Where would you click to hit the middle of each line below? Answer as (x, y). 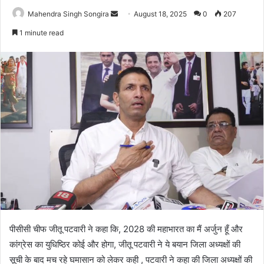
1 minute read (41, 32)
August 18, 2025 (160, 14)
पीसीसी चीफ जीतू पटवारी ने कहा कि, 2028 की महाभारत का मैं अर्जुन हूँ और (126, 229)
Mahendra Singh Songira (68, 14)
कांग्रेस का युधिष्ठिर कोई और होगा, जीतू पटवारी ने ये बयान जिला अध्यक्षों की (125, 245)
